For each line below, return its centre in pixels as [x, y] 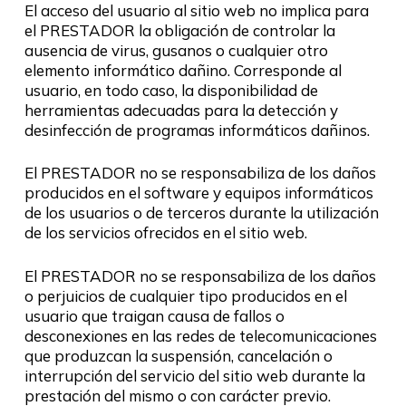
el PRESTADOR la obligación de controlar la [179, 30]
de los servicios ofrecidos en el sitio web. [165, 232]
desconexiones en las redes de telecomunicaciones [200, 335]
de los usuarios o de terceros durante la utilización [201, 213]
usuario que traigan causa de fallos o [154, 315]
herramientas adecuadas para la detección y [181, 110]
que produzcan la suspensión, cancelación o [178, 355]
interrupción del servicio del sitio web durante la [194, 375]
